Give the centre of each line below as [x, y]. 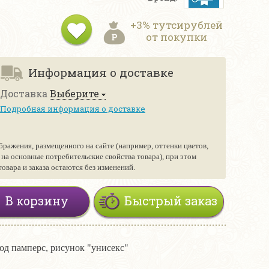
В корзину [37, 201]
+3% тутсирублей [177, 25]
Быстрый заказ [171, 201]
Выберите [74, 93]
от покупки [177, 37]
